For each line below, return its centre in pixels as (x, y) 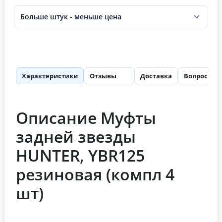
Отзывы (103, 76)
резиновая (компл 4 (95, 174)
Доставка (156, 76)
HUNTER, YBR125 (80, 155)
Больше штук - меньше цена (71, 17)
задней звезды (76, 136)
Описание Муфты (86, 117)
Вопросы (198, 76)
